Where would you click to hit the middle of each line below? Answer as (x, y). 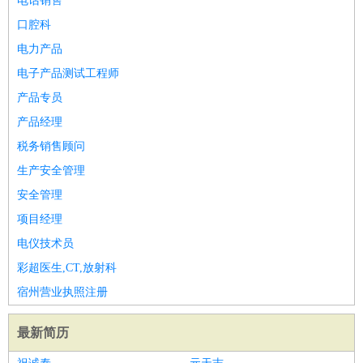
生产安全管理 (51, 171)
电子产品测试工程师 (68, 73)
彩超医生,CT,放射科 (67, 268)
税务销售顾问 (51, 146)
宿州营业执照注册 (62, 292)
